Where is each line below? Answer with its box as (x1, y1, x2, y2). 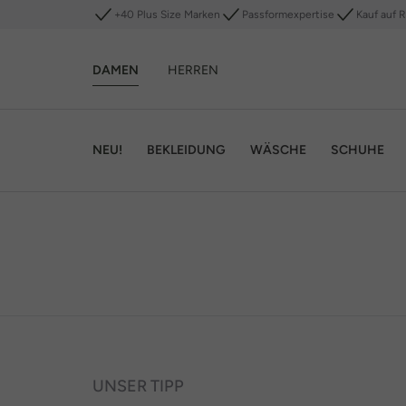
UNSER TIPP (92, 376, 184, 396)
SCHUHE (331, 141, 384, 158)
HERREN (168, 62, 218, 78)
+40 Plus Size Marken (114, 8, 220, 21)
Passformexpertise (242, 8, 334, 21)
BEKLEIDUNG (147, 141, 226, 158)
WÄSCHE (250, 141, 306, 158)
